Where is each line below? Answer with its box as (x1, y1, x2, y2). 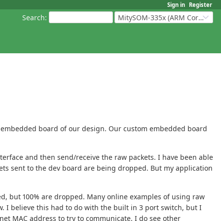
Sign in (167, 1, 185, 8)
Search (22, 12, 45, 22)
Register (189, 1, 212, 8)
